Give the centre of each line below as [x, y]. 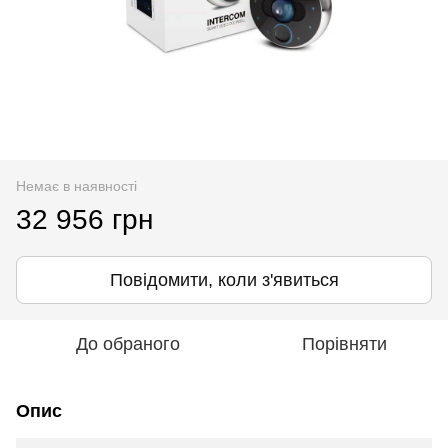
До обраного [128, 343]
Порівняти [344, 343]
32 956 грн [84, 219]
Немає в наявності [76, 185]
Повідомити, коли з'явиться [224, 279]
